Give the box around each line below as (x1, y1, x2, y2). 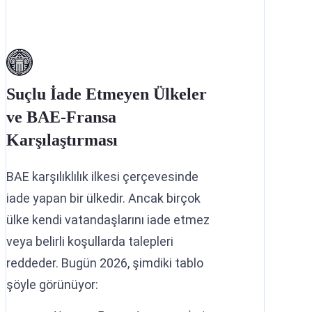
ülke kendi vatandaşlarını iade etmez (6, 212, 210, 227)
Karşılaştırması (6, 130, 118, 149)
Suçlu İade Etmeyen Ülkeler (6, 84, 207, 103)
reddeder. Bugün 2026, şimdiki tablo (6, 255, 203, 270)
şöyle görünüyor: (6, 276, 98, 292)
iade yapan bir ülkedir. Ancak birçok (6, 190, 201, 205)
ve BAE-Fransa (6, 107, 116, 126)
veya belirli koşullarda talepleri (6, 233, 173, 249)
